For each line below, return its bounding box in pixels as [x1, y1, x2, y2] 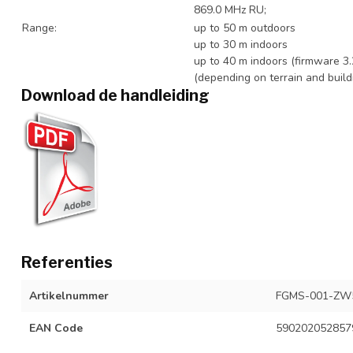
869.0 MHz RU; [194, 2, 266, 18]
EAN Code [29, 321, 83, 336]
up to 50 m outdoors [194, 20, 295, 36]
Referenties [21, 253, 113, 273]
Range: [22, 20, 57, 36]
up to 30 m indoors [194, 37, 288, 53]
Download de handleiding [21, 86, 210, 106]
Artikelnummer [29, 288, 109, 304]
